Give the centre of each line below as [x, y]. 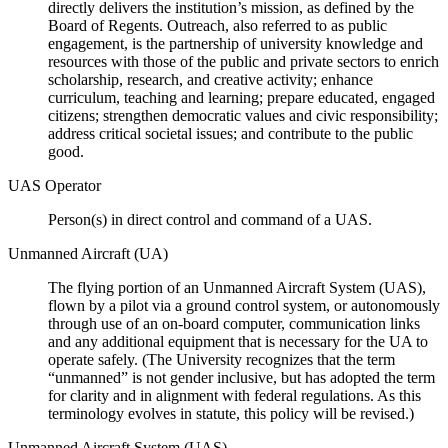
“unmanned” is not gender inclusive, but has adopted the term [241, 377]
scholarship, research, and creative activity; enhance [210, 79]
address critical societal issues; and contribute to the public [230, 133]
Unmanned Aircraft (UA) [88, 253]
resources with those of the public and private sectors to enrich [243, 61]
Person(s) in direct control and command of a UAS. [210, 219]
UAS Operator [54, 185]
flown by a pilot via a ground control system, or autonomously [244, 305]
